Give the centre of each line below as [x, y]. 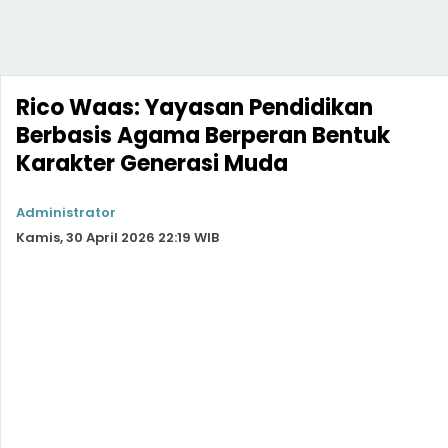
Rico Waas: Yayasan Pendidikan [194, 107]
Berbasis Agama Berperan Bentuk [203, 135]
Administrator [66, 212]
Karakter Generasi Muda [152, 163]
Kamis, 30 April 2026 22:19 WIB [117, 237]
